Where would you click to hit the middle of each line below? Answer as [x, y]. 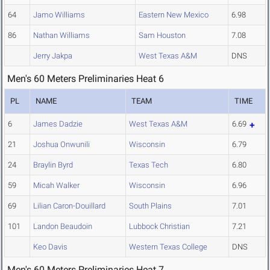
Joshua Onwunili [61, 145]
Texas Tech [149, 165]
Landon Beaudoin [63, 227]
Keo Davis [50, 247]
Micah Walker [56, 186]
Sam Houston [162, 36]
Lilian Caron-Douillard [69, 206]
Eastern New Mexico [174, 15]
